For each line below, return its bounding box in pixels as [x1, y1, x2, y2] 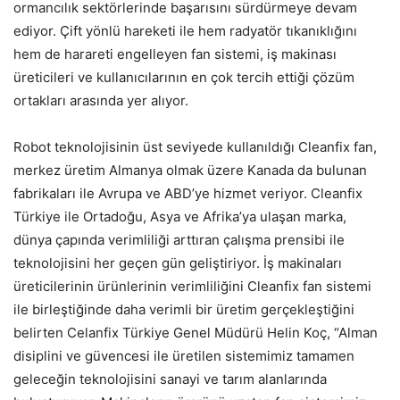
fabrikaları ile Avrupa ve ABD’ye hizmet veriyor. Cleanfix [13, 184, 362, 202]
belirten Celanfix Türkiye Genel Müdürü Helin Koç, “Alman [13, 323, 378, 341]
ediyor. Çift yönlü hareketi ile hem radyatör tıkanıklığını [13, 21, 357, 39]
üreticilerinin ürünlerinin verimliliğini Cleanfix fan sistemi [13, 277, 371, 295]
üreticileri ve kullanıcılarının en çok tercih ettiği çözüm [13, 68, 354, 86]
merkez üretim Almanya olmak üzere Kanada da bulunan [13, 161, 367, 179]
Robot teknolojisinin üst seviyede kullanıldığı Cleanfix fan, [13, 137, 377, 155]
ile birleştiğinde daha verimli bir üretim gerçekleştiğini [13, 300, 354, 318]
